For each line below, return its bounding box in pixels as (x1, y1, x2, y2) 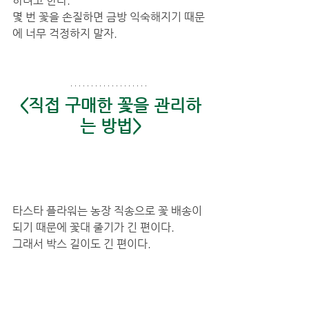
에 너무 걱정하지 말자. (12, 27, 120, 40)
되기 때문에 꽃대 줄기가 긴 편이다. (12, 221, 177, 234)
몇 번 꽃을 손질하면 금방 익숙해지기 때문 (12, 10, 205, 23)
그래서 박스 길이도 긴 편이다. (12, 237, 151, 250)
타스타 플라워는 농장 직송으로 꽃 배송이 (12, 204, 205, 217)
